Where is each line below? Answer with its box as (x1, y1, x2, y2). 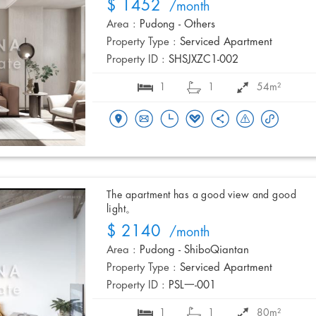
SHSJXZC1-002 (169, 54, 238, 66)
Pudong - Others (140, 19, 215, 31)
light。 (107, 204, 136, 215)
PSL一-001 (169, 280, 216, 292)
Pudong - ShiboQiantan (140, 245, 249, 257)
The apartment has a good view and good (107, 190, 296, 201)
